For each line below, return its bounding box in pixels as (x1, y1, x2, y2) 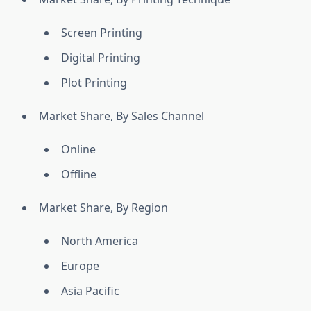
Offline (61, 167, 96, 183)
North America (61, 233, 138, 249)
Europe (61, 258, 99, 274)
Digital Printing (61, 50, 140, 66)
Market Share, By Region (39, 200, 168, 216)
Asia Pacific (61, 283, 119, 299)
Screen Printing (61, 25, 142, 41)
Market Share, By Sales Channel (39, 108, 204, 124)
